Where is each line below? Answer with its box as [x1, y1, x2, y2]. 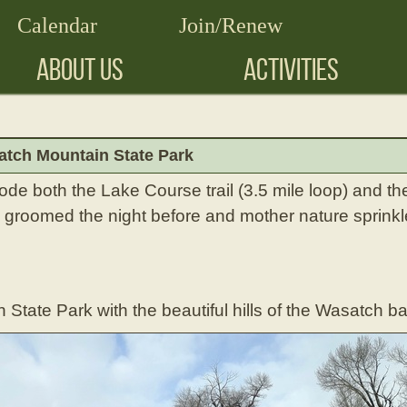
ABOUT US [36, 53, 124, 86]
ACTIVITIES [243, 53, 339, 86]
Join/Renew [179, 14, 283, 37]
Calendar [17, 14, 97, 37]
